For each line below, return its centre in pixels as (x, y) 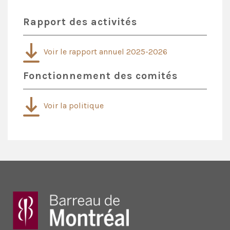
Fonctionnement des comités (100, 75)
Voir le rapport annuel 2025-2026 (103, 52)
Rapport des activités (80, 22)
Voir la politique (72, 106)
